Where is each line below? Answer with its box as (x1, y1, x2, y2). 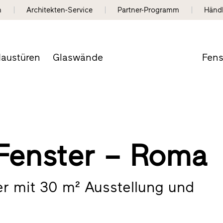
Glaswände (52, 51, 103, 63)
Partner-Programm (117, 5, 180, 14)
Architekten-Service (26, 5, 93, 14)
